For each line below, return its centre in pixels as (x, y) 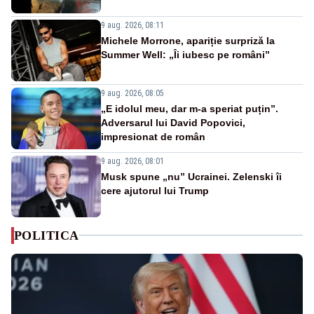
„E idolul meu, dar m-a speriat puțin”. (190, 108)
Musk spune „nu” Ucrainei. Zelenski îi (191, 176)
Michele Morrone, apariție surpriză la (188, 40)
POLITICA (47, 235)
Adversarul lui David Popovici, (173, 122)
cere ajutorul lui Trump (155, 190)
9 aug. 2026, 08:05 (132, 93)
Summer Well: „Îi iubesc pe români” (185, 54)
